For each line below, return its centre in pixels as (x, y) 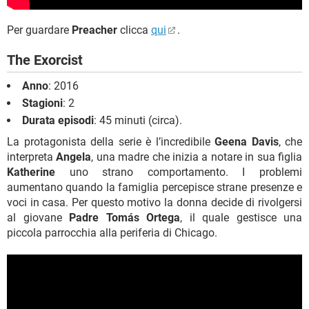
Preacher (94, 30)
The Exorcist (45, 60)
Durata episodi (58, 121)
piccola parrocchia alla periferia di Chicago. (112, 233)
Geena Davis (247, 142)
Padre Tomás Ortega (124, 218)
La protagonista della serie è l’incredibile (111, 142)
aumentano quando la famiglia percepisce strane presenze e (154, 188)
